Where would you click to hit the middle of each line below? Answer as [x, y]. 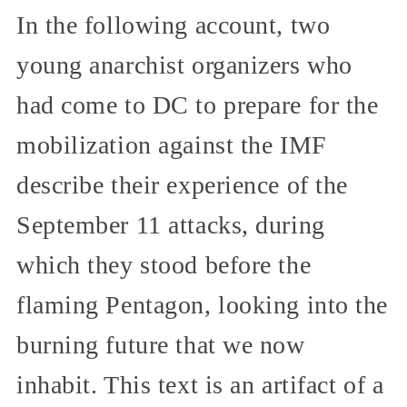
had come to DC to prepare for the [198, 104]
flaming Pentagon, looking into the [203, 304]
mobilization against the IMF [172, 144]
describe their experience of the [182, 184]
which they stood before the [164, 264]
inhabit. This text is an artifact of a [200, 384]
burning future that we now [161, 344]
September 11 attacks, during [171, 224]
